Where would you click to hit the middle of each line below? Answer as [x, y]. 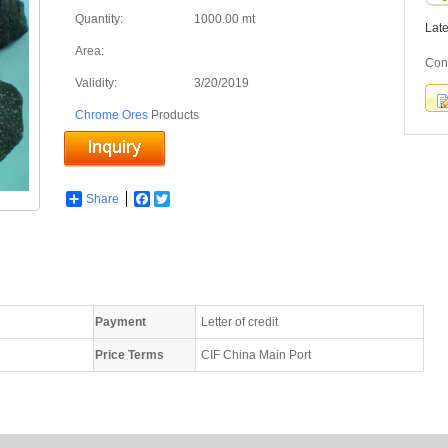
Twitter [187, 199]
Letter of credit [239, 322]
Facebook [177, 199]
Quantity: [99, 19]
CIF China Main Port [256, 355]
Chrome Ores [111, 115]
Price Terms [129, 355]
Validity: [96, 83]
